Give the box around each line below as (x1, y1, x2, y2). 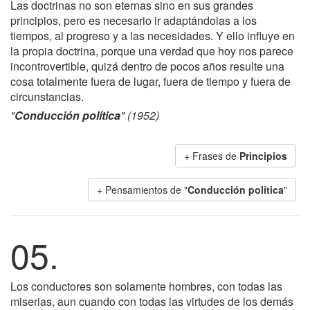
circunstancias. (10, 89, 84, 104)
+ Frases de (184, 149, 239, 163)
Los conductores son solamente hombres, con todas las (10, 278, 282, 294)
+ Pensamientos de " (97, 183, 188, 197)
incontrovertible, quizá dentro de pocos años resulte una (10, 58, 284, 74)
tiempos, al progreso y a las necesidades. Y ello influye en (10, 28, 295, 44)
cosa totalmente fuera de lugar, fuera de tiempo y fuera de (10, 73, 291, 89)
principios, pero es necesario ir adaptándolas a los (10, 12, 257, 28)
